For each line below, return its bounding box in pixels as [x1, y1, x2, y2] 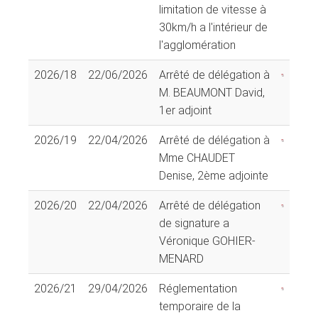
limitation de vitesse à [159, 2, 266, 16]
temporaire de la [159, 299, 241, 313]
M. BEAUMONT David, [159, 85, 265, 99]
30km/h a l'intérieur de [159, 20, 268, 34]
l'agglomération [159, 38, 236, 52]
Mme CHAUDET [159, 150, 235, 165]
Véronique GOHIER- [159, 234, 256, 248]
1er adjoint [159, 103, 212, 117]
